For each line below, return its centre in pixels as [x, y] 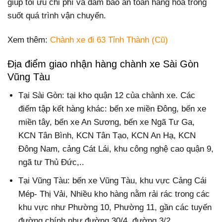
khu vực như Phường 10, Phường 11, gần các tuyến [115, 207]
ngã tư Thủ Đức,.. [52, 162]
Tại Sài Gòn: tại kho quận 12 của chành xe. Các [107, 95]
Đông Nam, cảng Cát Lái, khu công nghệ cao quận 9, [116, 149]
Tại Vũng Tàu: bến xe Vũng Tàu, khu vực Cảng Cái [113, 180]
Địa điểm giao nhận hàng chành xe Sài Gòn [103, 64]
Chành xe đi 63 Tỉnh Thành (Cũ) [109, 40]
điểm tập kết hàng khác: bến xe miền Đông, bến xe [112, 109]
